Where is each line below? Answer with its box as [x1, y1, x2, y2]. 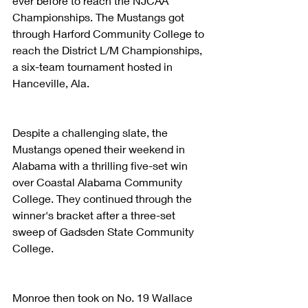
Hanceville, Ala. [12, 76, 89, 89]
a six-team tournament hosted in [12, 59, 175, 73]
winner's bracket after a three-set [12, 208, 178, 221]
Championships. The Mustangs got [12, 10, 187, 23]
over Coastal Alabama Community [12, 175, 185, 188]
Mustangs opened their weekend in [12, 142, 188, 155]
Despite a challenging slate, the [12, 125, 170, 139]
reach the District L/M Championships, [12, 43, 205, 56]
